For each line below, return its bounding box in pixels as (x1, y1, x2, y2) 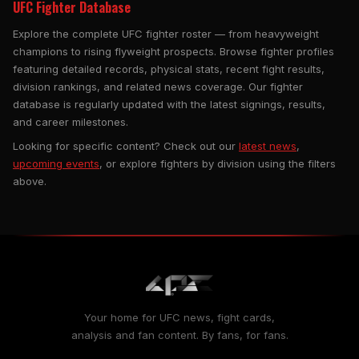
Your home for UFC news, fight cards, (84, 311, 275, 325)
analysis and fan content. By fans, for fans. (71, 329, 288, 342)
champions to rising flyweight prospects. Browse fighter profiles (13, 45, 334, 58)
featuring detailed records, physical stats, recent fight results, (13, 63, 325, 76)
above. (13, 175, 46, 188)
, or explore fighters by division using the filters (99, 157, 336, 171)
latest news (239, 139, 296, 153)
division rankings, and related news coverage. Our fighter (13, 80, 303, 94)
